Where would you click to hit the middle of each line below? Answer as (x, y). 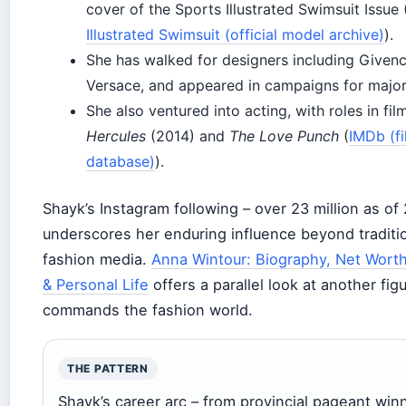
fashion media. (97, 259)
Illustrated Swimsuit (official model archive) (235, 34)
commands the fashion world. (148, 309)
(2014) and (188, 135)
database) (121, 161)
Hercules (116, 135)
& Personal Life (96, 284)
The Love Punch (284, 135)
